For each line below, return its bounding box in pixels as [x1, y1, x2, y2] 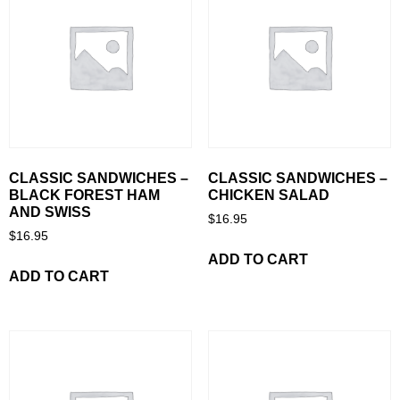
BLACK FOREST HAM [9, 187, 160, 204]
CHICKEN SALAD [207, 187, 329, 204]
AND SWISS [9, 204, 91, 221]
